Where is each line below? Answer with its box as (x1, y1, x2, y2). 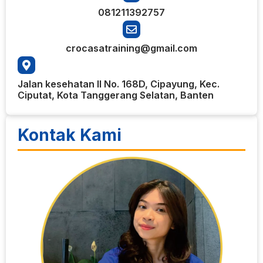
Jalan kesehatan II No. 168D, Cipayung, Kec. (18, 77, 220, 90)
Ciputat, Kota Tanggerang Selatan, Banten (18, 89, 214, 101)
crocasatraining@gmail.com (66, 42, 197, 54)
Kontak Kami (18, 124, 122, 145)
